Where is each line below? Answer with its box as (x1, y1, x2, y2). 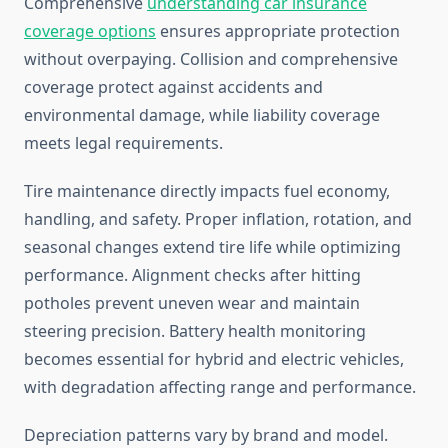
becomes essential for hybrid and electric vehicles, (24, 348, 404, 371)
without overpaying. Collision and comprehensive (24, 48, 398, 71)
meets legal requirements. (24, 132, 223, 155)
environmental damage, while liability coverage (24, 104, 380, 127)
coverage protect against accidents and (24, 76, 323, 99)
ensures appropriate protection (156, 20, 400, 43)
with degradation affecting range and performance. (24, 376, 416, 399)
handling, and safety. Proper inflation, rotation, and (24, 208, 412, 231)
